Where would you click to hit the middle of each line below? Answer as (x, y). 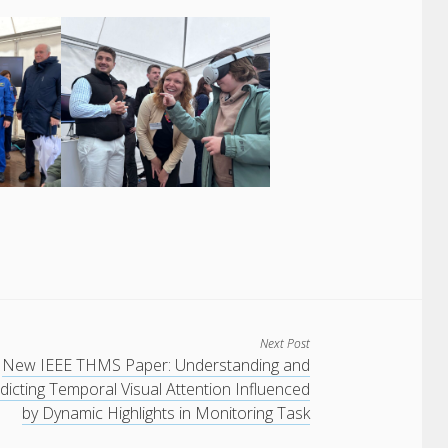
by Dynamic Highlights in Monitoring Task (166, 413)
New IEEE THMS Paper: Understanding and (156, 365)
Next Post (285, 344)
